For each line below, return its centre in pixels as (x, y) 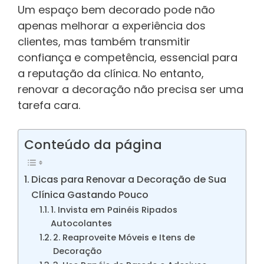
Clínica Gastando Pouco (90, 195)
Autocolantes (81, 224)
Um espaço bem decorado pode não (116, 10)
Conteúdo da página (93, 145)
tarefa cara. (49, 105)
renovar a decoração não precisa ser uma (131, 90)
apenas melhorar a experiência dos (112, 26)
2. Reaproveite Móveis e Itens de (124, 238)
